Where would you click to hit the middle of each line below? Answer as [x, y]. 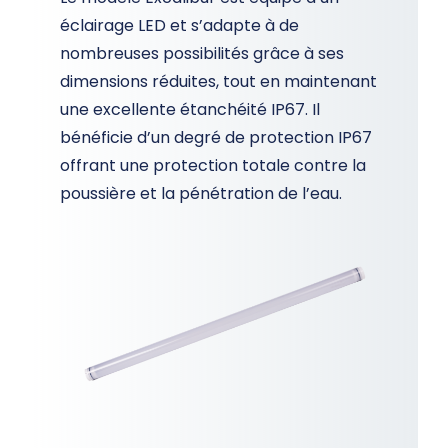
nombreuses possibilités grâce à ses [202, 53]
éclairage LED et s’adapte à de [179, 25]
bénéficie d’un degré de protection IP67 [216, 137]
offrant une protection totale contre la [213, 165]
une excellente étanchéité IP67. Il [190, 109]
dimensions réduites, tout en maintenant [218, 81]
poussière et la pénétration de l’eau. [201, 193]
